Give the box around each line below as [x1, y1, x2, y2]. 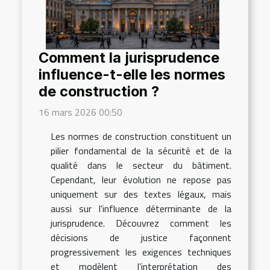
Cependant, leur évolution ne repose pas [51, 172, 231, 187]
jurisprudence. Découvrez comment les [51, 215, 231, 230]
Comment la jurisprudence [39, 48, 219, 66]
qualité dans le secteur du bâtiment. [51, 157, 231, 172]
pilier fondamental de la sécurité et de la [51, 143, 231, 158]
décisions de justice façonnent [51, 230, 231, 245]
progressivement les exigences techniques [51, 244, 231, 259]
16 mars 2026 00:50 [39, 104, 122, 119]
